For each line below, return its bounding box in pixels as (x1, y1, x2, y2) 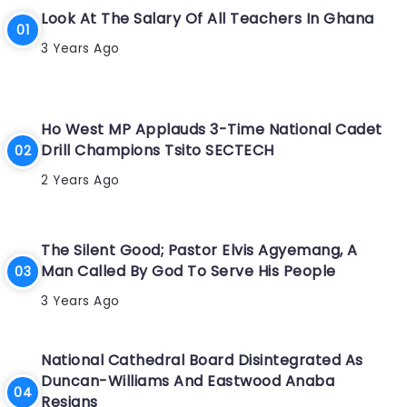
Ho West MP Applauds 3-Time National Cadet (41, 118, 382, 140)
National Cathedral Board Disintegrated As (41, 350, 363, 372)
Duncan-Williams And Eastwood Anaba (41, 371, 334, 392)
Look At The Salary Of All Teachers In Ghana (41, 8, 374, 30)
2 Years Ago (41, 171, 120, 189)
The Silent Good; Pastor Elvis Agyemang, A (41, 239, 358, 261)
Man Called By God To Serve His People (41, 260, 336, 282)
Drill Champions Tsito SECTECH (41, 139, 274, 161)
